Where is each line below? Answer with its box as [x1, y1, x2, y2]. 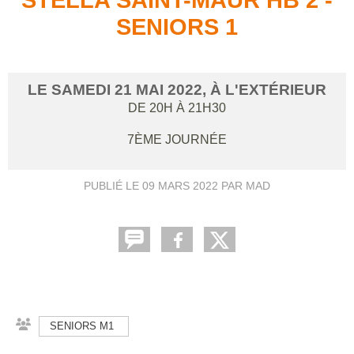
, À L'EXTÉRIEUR [202, 81, 326, 98]
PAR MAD [218, 179, 270, 192]
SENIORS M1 [50, 319, 114, 332]
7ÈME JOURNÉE [127, 132, 227, 146]
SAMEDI [51, 81, 115, 98]
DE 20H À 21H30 [128, 100, 226, 115]
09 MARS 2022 [142, 179, 218, 192]
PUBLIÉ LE [84, 179, 142, 192]
